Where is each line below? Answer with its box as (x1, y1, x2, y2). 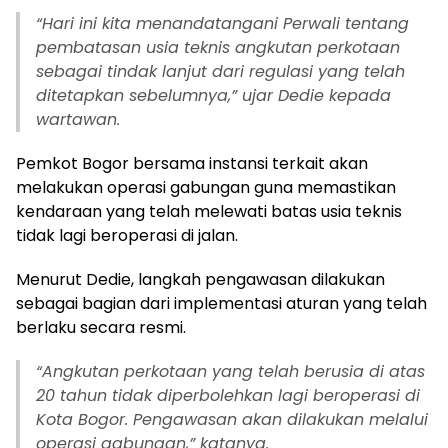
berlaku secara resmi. (16, 316, 186, 339)
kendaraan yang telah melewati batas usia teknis (16, 200, 402, 223)
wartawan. (36, 108, 120, 131)
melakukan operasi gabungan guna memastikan (16, 176, 396, 199)
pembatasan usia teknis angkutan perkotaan (36, 36, 400, 59)
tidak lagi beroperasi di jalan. (16, 224, 238, 247)
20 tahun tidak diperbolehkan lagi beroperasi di (36, 384, 420, 407)
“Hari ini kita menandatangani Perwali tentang (36, 12, 409, 35)
